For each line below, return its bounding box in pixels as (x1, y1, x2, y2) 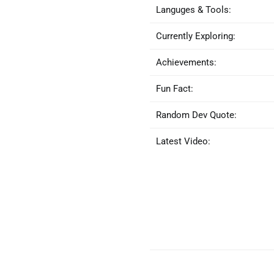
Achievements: (156, 57, 217, 68)
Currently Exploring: (156, 31, 235, 42)
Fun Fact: (156, 83, 193, 94)
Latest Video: (156, 136, 210, 147)
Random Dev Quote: (156, 109, 237, 120)
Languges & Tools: (156, 4, 231, 15)
